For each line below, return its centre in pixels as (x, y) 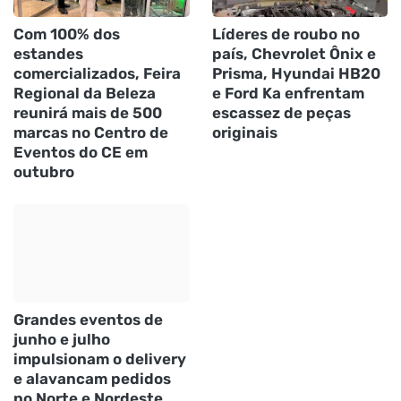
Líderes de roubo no (286, 34)
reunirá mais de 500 (88, 113)
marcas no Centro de (91, 133)
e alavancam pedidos (92, 379)
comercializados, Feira (97, 74)
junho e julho (62, 340)
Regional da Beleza (85, 94)
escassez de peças (281, 113)
